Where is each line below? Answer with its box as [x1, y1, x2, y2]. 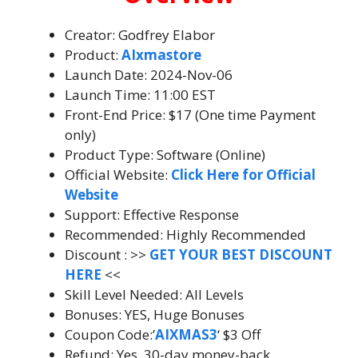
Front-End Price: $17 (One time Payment [65, 105, 316, 124]
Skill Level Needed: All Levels [65, 285, 244, 304]
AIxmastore [121, 46, 201, 64]
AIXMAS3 [155, 325, 217, 344]
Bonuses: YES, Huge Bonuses [65, 305, 245, 324]
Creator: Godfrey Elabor [65, 26, 215, 44]
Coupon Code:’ [65, 325, 155, 344]
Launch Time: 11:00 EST [65, 86, 216, 104]
